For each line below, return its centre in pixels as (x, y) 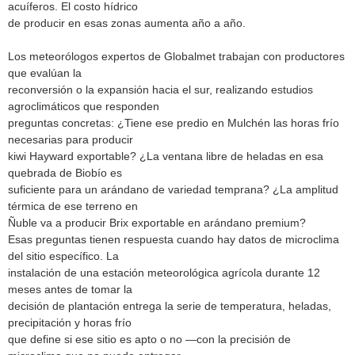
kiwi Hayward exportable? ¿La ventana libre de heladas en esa (166, 156)
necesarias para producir (71, 139)
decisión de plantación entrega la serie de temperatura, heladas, (170, 305)
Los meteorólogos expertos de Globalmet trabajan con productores (176, 56)
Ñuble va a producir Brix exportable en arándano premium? (157, 222)
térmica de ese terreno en (73, 206)
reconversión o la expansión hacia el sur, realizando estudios (160, 89)
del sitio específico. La (63, 256)
